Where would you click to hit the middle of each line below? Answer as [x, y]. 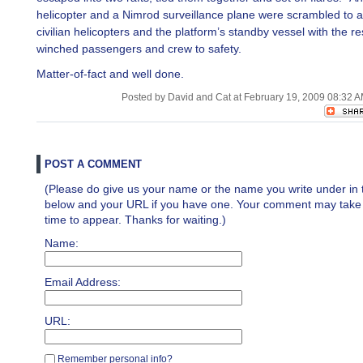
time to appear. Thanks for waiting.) [135, 220]
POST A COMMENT [93, 164]
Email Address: [83, 282]
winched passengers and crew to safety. [139, 49]
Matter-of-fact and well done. [110, 74]
